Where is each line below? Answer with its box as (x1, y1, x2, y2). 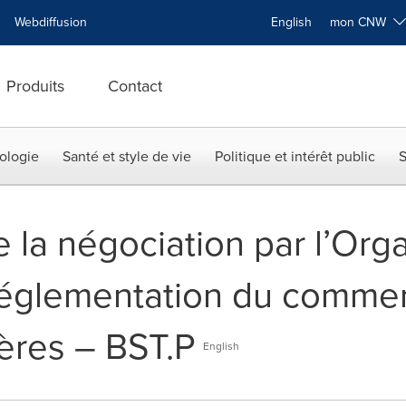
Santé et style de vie (63, 146, 191, 167)
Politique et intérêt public (215, 146, 375, 167)
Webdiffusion (14, 13, 87, 32)
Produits (6, 74, 64, 98)
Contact (108, 74, 162, 98)
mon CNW (330, 13, 393, 32)
